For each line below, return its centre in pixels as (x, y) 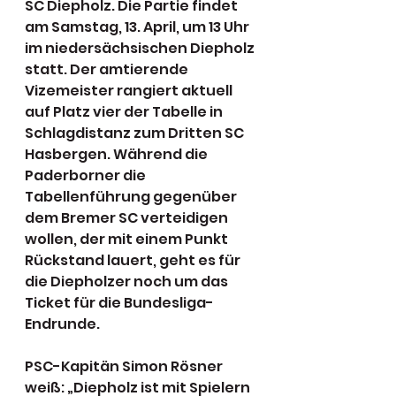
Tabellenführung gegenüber (132, 197)
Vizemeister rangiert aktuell (130, 91)
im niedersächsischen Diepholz (141, 48)
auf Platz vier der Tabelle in (125, 112)
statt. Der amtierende (108, 69)
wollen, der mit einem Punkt (128, 239)
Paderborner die (87, 175)
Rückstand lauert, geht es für (134, 260)
